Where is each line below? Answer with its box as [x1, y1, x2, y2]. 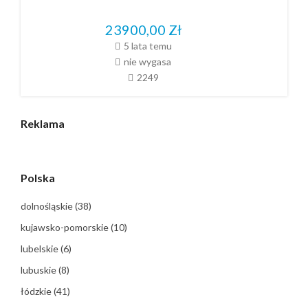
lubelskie [21, 242, 60, 254]
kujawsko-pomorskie [21, 221, 111, 233]
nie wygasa [124, 55, 171, 67]
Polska [21, 170, 55, 184]
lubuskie [21, 263, 58, 276]
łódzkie [21, 285, 54, 297]
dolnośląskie [21, 199, 75, 212]
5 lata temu [123, 39, 172, 52]
